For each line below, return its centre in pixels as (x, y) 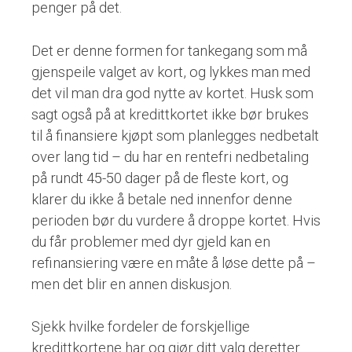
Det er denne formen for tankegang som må (169, 50)
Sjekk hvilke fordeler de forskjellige (141, 327)
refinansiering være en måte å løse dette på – (174, 262)
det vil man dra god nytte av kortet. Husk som (172, 93)
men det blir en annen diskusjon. (132, 284)
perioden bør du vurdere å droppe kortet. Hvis (176, 220)
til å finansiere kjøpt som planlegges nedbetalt (175, 135)
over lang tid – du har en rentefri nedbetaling (170, 156)
